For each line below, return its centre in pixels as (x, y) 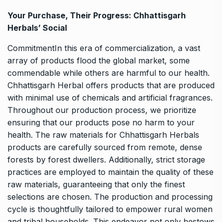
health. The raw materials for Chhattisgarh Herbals (103, 135)
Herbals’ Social (38, 28)
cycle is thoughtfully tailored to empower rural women (110, 209)
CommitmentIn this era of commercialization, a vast (104, 48)
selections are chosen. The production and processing (110, 197)
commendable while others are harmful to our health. (109, 73)
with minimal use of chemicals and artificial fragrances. (110, 98)
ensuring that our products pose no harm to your (101, 123)
